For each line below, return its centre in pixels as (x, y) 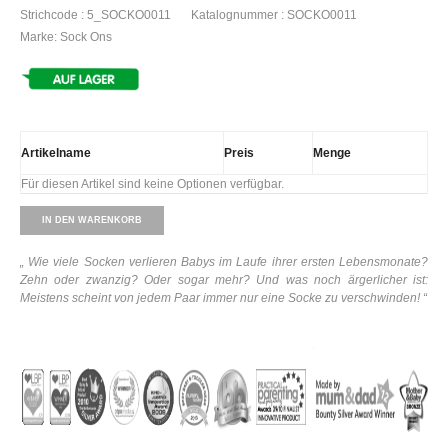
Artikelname (56, 153)
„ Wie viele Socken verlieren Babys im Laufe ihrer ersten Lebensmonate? (224, 262)
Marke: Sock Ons (66, 37)
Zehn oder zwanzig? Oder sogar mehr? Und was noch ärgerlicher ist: (224, 280)
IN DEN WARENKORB (92, 220)
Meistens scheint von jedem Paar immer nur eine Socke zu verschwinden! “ (223, 298)
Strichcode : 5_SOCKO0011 (95, 15)
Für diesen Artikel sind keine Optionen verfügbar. (152, 184)
